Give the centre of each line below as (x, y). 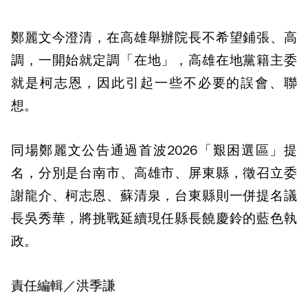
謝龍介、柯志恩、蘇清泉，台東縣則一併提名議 (154, 196)
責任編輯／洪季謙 (63, 286)
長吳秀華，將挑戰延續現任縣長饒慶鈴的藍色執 (154, 219)
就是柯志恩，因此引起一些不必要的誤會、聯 (154, 83)
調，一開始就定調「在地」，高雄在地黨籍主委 (154, 60)
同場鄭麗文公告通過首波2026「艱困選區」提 (154, 151)
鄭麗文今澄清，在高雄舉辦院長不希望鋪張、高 (154, 38)
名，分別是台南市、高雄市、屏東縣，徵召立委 (154, 173)
